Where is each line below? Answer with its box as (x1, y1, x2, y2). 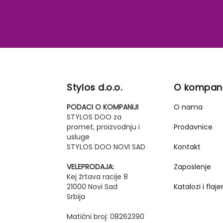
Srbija (67, 192, 86, 202)
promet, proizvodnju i (67, 122, 140, 132)
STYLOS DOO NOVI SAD (67, 142, 146, 152)
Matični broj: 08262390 (67, 212, 145, 222)
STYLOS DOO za (67, 112, 122, 122)
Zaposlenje (174, 162, 212, 172)
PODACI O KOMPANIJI (67, 102, 139, 112)
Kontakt (174, 142, 201, 152)
